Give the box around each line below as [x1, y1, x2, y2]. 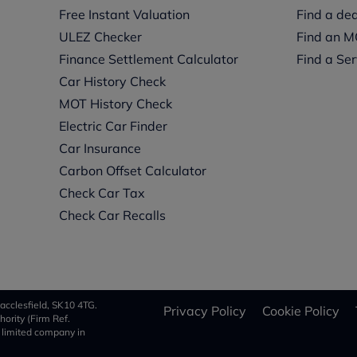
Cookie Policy [262, 302, 339, 319]
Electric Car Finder [58, 118, 167, 134]
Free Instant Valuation [58, 6, 190, 22]
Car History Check [58, 73, 166, 89]
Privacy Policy [163, 302, 246, 319]
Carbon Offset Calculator [58, 163, 206, 178]
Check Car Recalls [58, 207, 166, 223]
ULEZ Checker [58, 29, 142, 45]
